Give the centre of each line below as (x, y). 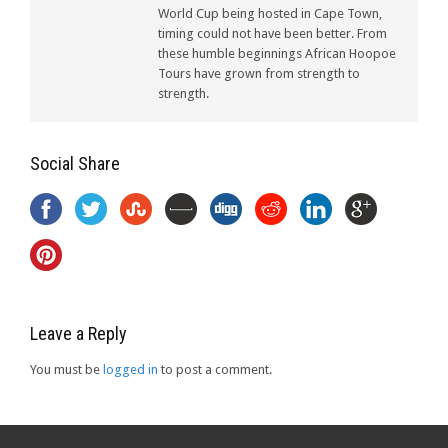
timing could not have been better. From (272, 33)
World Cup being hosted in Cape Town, (270, 13)
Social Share (75, 163)
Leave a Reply (78, 333)
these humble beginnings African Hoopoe (277, 53)
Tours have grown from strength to (259, 73)
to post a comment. (215, 369)
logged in (130, 369)
